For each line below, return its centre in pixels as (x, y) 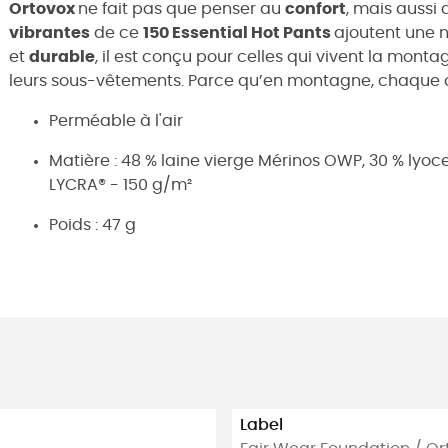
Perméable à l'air (116, 120)
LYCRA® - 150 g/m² (120, 184)
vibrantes (49, 32)
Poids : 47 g (92, 224)
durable (62, 56)
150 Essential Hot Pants (238, 32)
